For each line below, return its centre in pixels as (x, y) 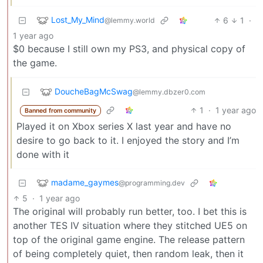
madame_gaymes (85, 182)
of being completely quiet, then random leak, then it (128, 253)
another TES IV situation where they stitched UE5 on (130, 225)
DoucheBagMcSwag (94, 91)
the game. (35, 63)
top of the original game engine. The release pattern (129, 239)
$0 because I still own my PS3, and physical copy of (129, 48)
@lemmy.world (130, 20)
